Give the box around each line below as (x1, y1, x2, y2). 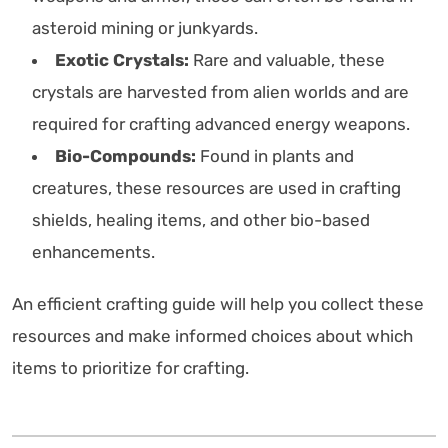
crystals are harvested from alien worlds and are (32, 81, 409, 102)
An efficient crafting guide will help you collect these (12, 293, 424, 314)
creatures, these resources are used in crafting (32, 177, 401, 198)
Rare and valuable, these (189, 49, 385, 70)
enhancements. (32, 241, 155, 262)
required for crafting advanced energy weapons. (32, 113, 410, 134)
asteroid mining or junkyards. (32, 17, 258, 38)
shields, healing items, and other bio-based (32, 209, 370, 230)
